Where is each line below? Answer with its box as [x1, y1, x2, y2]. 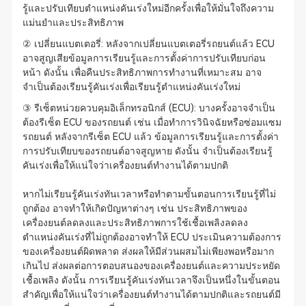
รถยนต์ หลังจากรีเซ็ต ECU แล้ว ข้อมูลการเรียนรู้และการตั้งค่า [22, 131, 279, 142]
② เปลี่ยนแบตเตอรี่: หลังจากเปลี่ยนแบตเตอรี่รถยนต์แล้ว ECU [22, 38, 275, 49]
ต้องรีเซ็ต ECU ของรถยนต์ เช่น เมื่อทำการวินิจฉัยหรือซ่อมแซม [22, 117, 281, 128]
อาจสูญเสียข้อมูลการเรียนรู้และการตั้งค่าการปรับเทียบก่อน [22, 53, 266, 64]
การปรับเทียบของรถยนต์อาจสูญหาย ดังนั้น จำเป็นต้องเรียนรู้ [22, 145, 273, 156]
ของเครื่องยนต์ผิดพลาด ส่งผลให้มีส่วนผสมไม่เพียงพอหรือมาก [22, 246, 274, 257]
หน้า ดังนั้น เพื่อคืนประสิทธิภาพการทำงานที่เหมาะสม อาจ [22, 67, 262, 78]
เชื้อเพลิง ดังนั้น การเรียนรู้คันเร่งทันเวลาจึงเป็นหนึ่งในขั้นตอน [22, 275, 280, 286]
